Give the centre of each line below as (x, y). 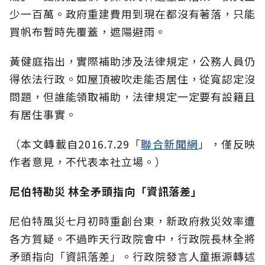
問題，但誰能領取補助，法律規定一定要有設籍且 (132, 97)
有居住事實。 (43, 114)
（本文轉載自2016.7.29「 (75, 144)
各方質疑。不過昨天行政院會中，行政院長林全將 (132, 239)
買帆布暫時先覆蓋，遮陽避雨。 (88, 32)
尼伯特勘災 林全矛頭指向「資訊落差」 (106, 191)
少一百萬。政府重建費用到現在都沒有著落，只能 (132, 14)
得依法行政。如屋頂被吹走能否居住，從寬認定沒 (132, 79)
